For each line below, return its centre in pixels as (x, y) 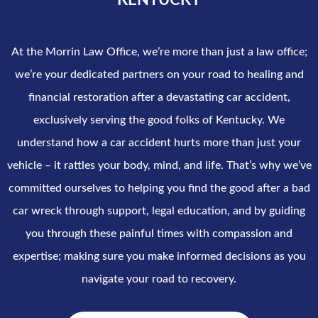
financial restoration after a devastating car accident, (159, 97)
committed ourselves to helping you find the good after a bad (159, 188)
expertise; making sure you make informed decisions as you (159, 256)
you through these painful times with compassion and (159, 234)
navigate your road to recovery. (159, 279)
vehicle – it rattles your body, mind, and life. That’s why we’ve (159, 165)
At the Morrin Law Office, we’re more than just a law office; (159, 52)
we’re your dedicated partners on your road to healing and (159, 75)
